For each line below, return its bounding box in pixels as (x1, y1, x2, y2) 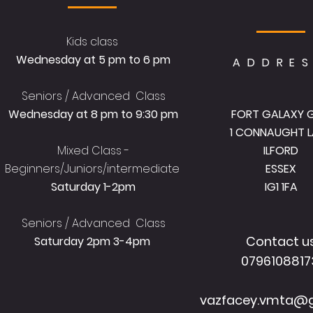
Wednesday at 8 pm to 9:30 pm (8, 105, 178, 122)
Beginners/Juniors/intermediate (4, 160, 182, 177)
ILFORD (263, 142, 298, 159)
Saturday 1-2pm (51, 178, 136, 195)
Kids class (66, 33, 121, 50)
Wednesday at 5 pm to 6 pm (16, 51, 170, 68)
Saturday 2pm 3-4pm (34, 233, 153, 249)
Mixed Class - (57, 142, 129, 159)
